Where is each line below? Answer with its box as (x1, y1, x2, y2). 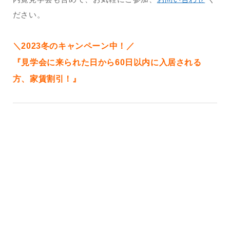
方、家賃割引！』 (12, 74, 81, 83)
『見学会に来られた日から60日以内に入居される (12, 57, 202, 67)
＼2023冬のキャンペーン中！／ (12, 41, 135, 50)
